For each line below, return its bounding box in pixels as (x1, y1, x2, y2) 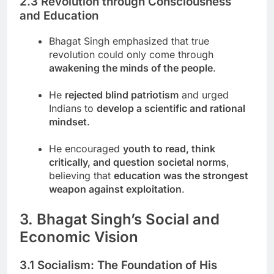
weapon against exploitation (49, 183, 182, 196)
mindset (49, 116, 87, 128)
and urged (179, 89, 229, 102)
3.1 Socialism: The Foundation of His (20, 258, 217, 273)
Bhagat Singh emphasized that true (49, 35, 209, 48)
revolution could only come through (49, 48, 213, 61)
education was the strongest (114, 169, 248, 182)
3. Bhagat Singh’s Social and (20, 210, 220, 229)
